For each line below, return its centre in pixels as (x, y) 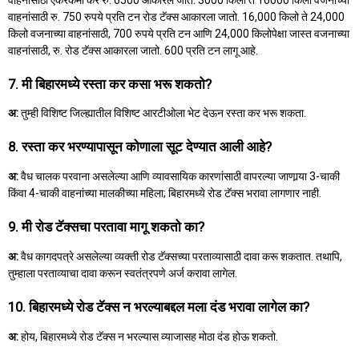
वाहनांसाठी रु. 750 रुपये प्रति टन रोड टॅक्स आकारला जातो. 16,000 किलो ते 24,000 (176, 16)
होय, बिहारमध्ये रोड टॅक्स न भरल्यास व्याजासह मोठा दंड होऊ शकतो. (148, 336)
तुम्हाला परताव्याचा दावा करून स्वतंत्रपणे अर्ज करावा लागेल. (123, 274)
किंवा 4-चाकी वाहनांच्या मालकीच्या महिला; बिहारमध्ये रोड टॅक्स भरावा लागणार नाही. (165, 194)
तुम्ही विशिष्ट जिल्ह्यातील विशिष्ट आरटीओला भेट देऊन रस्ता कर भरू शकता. (162, 113)
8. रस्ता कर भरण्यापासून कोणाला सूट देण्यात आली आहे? (140, 147)
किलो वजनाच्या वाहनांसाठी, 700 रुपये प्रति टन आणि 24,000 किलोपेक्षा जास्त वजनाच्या (179, 33)
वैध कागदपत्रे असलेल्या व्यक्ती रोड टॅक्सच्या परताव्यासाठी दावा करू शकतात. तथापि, (180, 257)
